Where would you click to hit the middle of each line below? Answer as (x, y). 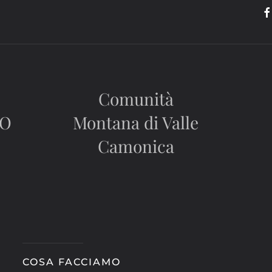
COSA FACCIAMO (71, 262)
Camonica (136, 146)
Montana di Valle (136, 122)
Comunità (136, 99)
